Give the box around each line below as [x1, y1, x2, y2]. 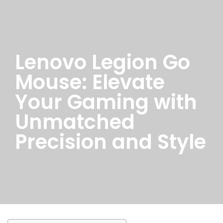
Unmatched [15, 108, 135, 136]
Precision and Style [15, 128, 206, 156]
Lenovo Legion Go [15, 48, 190, 76]
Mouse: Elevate [15, 68, 165, 96]
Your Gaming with [15, 88, 197, 116]
